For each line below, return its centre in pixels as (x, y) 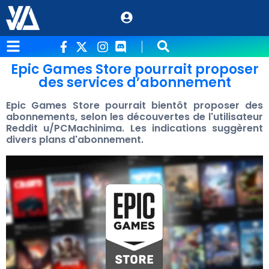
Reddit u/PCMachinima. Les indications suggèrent (134, 128)
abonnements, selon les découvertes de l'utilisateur (134, 117)
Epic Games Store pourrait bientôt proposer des (134, 106)
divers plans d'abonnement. (75, 140)
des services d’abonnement (134, 83)
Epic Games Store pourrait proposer (134, 69)
